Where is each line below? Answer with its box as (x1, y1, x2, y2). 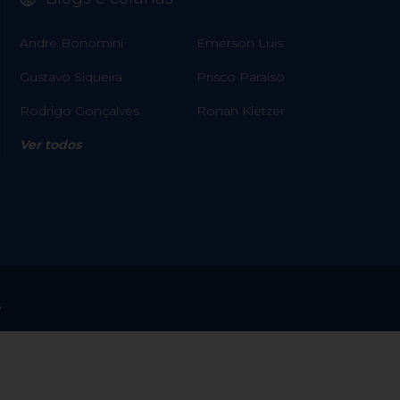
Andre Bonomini (19, 35, 123, 52)
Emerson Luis (196, 35, 283, 52)
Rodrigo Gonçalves (19, 103, 139, 120)
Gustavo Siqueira (19, 69, 122, 86)
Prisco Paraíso (196, 69, 285, 86)
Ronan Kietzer (196, 103, 285, 120)
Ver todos (19, 137, 81, 154)
